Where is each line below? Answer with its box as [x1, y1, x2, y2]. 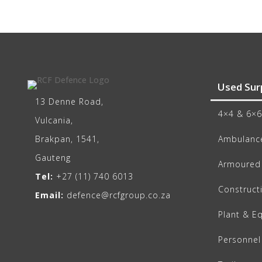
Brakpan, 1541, [35, 133, 100, 144]
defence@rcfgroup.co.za [64, 189, 171, 201]
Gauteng [35, 151, 71, 163]
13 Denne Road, [35, 95, 104, 107]
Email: [35, 189, 64, 201]
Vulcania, [35, 114, 74, 126]
